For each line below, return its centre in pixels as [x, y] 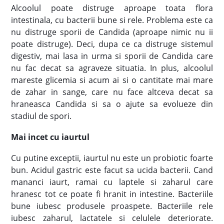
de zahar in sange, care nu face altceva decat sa [112, 92]
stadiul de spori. [41, 116]
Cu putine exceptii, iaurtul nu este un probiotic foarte [112, 158]
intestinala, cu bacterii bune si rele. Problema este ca [112, 20]
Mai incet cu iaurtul [50, 137]
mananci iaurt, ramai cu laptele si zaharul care [112, 182]
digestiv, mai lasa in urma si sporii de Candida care [112, 56]
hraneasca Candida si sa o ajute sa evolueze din [112, 104]
